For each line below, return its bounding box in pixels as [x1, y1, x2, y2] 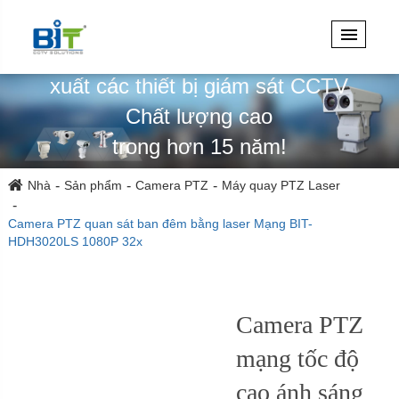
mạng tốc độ [235, 345, 359, 373]
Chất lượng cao [126, 103, 273, 128]
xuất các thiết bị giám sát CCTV [50, 73, 349, 98]
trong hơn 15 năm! [111, 134, 287, 159]
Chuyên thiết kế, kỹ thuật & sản [52, 43, 347, 68]
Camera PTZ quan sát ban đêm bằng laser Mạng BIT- [7, 216, 313, 232]
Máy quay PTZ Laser [221, 178, 340, 193]
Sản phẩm [63, 178, 122, 193]
